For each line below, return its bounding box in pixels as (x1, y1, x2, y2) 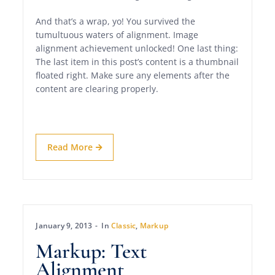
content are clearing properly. (36, 83, 159, 95)
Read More (47, 141, 93, 153)
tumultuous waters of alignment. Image (36, 29, 199, 41)
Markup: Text (36, 239, 147, 265)
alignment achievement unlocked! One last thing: (36, 42, 239, 55)
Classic (111, 220, 136, 231)
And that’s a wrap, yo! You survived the (36, 15, 196, 28)
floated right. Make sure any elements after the (36, 69, 230, 82)
